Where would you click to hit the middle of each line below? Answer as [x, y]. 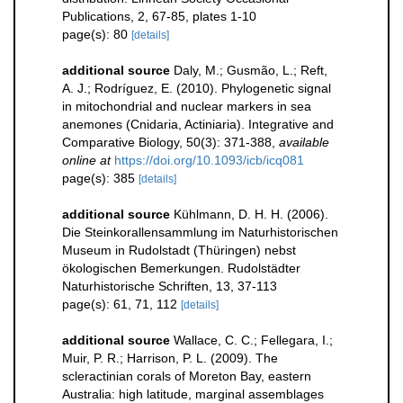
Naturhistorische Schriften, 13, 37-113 [170, 287]
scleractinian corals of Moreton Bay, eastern [187, 376]
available [304, 143]
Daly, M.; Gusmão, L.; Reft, [251, 71]
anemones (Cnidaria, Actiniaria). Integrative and [198, 125]
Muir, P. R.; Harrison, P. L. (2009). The [170, 358]
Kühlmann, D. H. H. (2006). [251, 215]
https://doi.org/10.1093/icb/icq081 [209, 161]
